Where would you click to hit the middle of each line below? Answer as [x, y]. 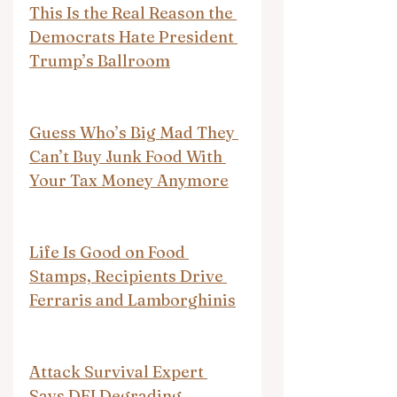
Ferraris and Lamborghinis [132, 300]
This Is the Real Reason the [133, 12]
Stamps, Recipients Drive [128, 276]
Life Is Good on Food [109, 252]
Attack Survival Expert [118, 371]
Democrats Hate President [133, 36]
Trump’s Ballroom [100, 60]
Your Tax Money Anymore [129, 180]
